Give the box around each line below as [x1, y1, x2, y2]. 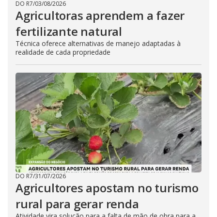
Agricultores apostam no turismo [15, 180, 199, 196]
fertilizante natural [15, 23, 123, 39]
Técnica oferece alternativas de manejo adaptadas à [15, 39, 181, 48]
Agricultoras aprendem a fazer [15, 7, 185, 23]
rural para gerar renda [15, 196, 139, 212]
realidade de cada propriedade [15, 47, 110, 57]
